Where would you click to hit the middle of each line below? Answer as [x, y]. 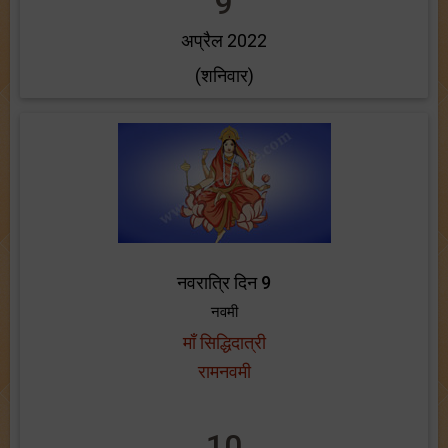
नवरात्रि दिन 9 [224, 282]
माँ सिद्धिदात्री [224, 342]
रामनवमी [224, 371]
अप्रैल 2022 [224, 40]
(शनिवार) [224, 75]
